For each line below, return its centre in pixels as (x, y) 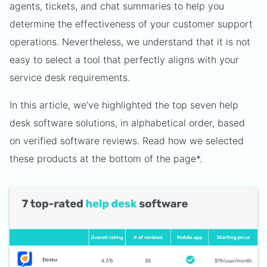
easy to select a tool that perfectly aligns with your (124, 60)
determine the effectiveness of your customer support (131, 24)
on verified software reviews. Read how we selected (127, 141)
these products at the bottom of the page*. (106, 159)
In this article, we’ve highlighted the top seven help (124, 105)
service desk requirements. (70, 77)
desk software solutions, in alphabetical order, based (127, 123)
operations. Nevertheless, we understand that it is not (130, 42)
